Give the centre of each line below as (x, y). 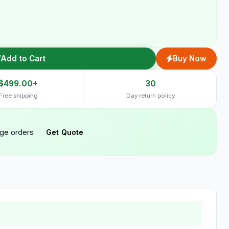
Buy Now (190, 59)
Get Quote (65, 132)
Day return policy (150, 96)
